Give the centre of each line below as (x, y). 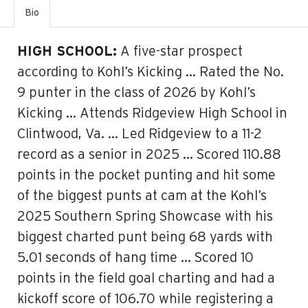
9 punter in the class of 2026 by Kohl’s (136, 93)
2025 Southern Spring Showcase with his (145, 217)
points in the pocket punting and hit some (146, 175)
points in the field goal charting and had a (146, 278)
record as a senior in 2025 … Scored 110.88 (149, 155)
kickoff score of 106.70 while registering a (145, 299)
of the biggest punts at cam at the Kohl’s (142, 196)
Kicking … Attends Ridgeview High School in (152, 113)
